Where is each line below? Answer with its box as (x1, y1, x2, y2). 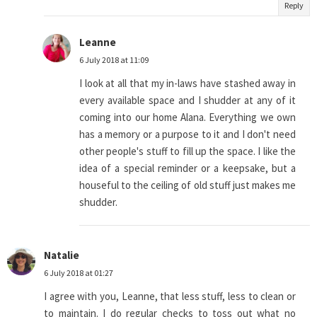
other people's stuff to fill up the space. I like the (79, 144, 296, 158)
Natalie (44, 248, 79, 263)
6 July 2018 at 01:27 (44, 267, 113, 279)
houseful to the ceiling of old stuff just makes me (79, 178, 296, 192)
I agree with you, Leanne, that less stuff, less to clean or (44, 289, 296, 304)
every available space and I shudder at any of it (79, 93, 296, 108)
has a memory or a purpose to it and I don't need (79, 127, 296, 142)
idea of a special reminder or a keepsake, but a (79, 161, 296, 175)
